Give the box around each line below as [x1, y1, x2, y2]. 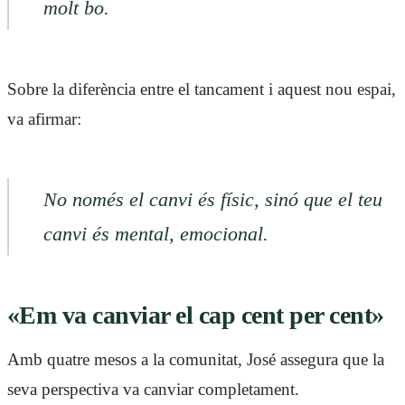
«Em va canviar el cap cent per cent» [7, 300, 384, 329]
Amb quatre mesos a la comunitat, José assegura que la [7, 349, 384, 369]
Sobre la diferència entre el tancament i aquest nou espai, [7, 79, 396, 99]
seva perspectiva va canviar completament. [7, 379, 299, 399]
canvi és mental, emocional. [42, 222, 268, 245]
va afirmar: [7, 108, 81, 128]
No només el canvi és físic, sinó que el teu [42, 188, 382, 211]
